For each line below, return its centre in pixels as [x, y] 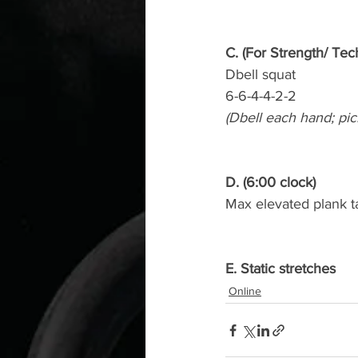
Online [245, 291]
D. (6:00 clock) [270, 182]
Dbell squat [261, 74]
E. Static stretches [280, 268]
